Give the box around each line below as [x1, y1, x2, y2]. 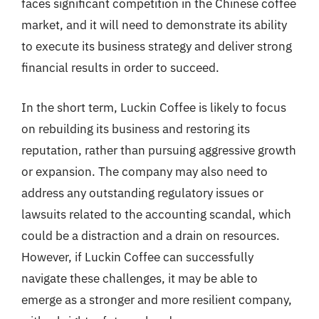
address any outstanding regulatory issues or [21, 184, 263, 201]
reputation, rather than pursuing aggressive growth [21, 142, 296, 158]
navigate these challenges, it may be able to [21, 270, 258, 286]
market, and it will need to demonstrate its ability [21, 17, 287, 33]
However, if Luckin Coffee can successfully [21, 249, 253, 265]
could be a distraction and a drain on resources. [21, 227, 280, 244]
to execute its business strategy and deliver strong [21, 38, 292, 54]
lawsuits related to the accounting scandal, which [21, 206, 291, 222]
